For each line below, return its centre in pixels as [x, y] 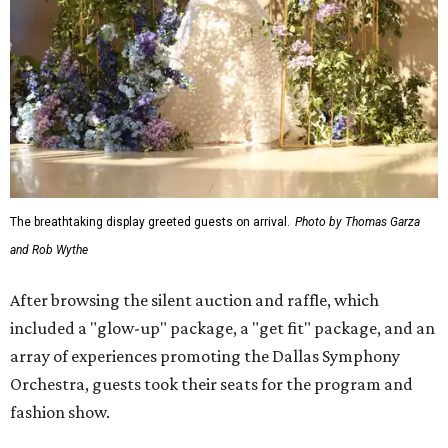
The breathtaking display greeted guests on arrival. [150, 221]
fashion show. [60, 411]
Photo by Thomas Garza [357, 221]
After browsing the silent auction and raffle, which [194, 299]
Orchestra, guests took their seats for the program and [211, 383]
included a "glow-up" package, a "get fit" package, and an [222, 327]
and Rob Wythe [49, 249]
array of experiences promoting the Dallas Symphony [205, 355]
